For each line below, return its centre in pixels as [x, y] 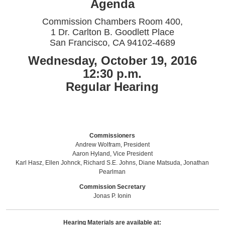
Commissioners [113, 136]
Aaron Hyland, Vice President [112, 154]
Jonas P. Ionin [113, 196]
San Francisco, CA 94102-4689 [112, 43]
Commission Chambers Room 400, [112, 22]
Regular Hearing [113, 87]
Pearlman [113, 172]
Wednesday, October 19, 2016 [112, 61]
